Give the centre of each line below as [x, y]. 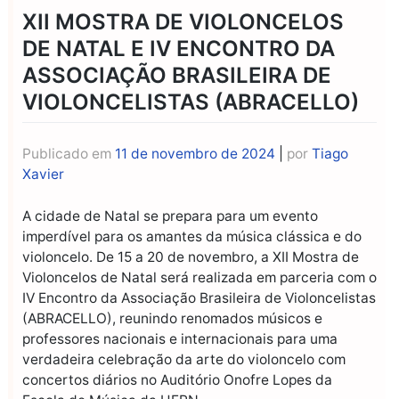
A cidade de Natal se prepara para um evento [170, 216]
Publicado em [69, 154]
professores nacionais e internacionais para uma [180, 338]
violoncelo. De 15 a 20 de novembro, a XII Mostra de [191, 256]
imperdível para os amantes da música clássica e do [192, 236]
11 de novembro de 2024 [195, 154]
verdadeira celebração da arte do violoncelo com [184, 359]
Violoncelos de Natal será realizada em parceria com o [199, 277]
